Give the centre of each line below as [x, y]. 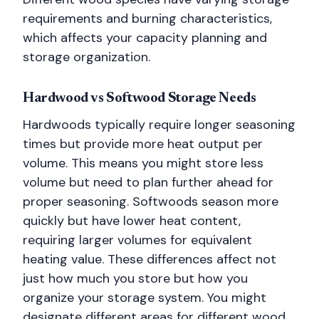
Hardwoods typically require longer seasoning [159, 125]
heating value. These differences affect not [150, 259]
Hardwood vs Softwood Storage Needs [140, 98]
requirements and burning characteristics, [147, 19]
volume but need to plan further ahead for [148, 182]
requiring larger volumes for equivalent [137, 240]
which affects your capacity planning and [145, 38]
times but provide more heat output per [143, 144]
